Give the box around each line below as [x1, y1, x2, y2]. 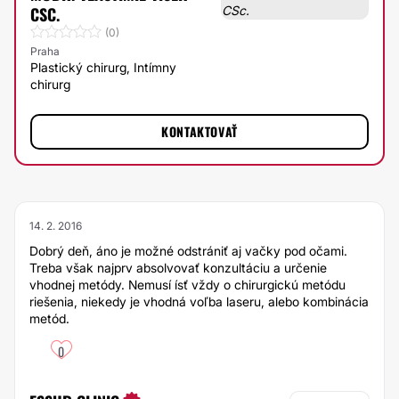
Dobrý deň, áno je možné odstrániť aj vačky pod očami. [29, 243, 347, 258]
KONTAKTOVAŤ [161, 122, 238, 141]
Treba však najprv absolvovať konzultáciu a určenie [29, 260, 327, 275]
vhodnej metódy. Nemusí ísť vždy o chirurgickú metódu [29, 277, 346, 292]
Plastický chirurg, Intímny [30, 60, 176, 75]
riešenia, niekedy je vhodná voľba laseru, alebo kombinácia [29, 294, 369, 309]
